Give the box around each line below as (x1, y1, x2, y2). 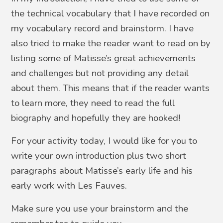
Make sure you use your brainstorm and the (11, 202, 189, 215)
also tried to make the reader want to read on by (11, 36, 211, 50)
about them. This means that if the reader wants (11, 81, 210, 95)
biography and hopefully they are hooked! (11, 111, 181, 124)
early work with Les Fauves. (11, 179, 127, 192)
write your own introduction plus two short (11, 149, 187, 162)
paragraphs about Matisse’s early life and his (11, 164, 193, 177)
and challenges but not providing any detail (11, 66, 189, 80)
